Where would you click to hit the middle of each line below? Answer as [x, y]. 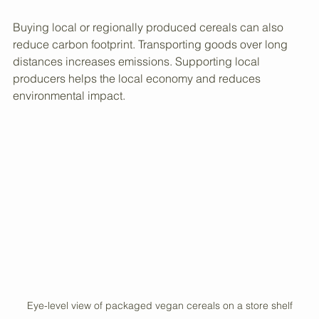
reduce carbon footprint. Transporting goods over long [152, 85]
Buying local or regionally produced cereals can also [150, 68]
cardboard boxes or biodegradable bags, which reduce [157, 17]
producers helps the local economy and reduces [138, 119]
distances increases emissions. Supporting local [138, 102]
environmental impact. [69, 136]
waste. [29, 34]
